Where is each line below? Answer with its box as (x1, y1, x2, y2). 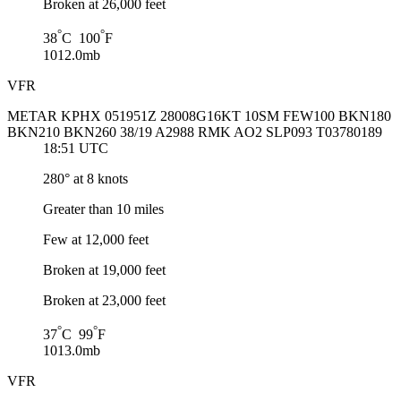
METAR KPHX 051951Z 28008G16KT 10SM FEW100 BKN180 (7, 107, 391, 124)
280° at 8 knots (43, 170, 128, 186)
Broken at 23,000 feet (43, 292, 166, 308)
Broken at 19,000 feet (43, 261, 166, 277)
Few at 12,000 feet (43, 231, 149, 247)
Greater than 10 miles (43, 200, 164, 217)
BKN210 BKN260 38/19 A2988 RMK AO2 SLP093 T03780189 (7, 124, 382, 140)
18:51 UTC (43, 140, 108, 156)
